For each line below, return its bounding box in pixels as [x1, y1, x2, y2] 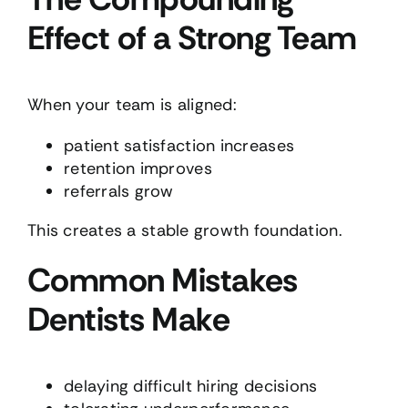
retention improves [63, 157, 212, 179]
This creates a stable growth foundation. [26, 219, 342, 241]
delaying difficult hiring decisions [63, 374, 318, 397]
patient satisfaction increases [63, 134, 295, 157]
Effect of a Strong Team [26, 16, 357, 60]
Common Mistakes [26, 258, 298, 301]
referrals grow [63, 179, 174, 202]
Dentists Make [26, 297, 229, 341]
